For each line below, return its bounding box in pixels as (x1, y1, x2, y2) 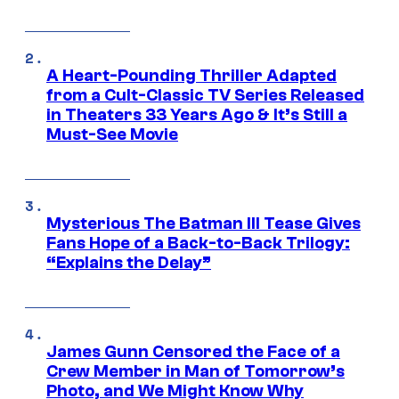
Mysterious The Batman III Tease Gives (46, 213, 361, 233)
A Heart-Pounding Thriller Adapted (46, 65, 337, 85)
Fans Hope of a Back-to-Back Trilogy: (46, 232, 350, 253)
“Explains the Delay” (46, 252, 211, 273)
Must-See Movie (46, 124, 178, 144)
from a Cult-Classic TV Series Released (46, 85, 364, 105)
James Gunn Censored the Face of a (46, 341, 340, 362)
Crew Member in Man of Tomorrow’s (46, 361, 345, 381)
